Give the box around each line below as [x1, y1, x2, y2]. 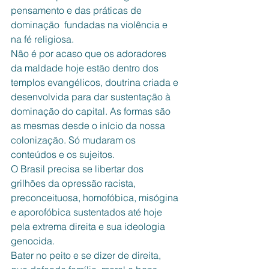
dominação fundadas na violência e [11, 19, 170, 31]
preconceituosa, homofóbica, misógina [11, 192, 181, 204]
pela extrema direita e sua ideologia [11, 220, 168, 232]
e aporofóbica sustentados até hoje [11, 206, 165, 218]
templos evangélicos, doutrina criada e [11, 76, 181, 88]
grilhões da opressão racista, [11, 177, 138, 189]
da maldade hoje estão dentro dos [11, 62, 161, 74]
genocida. [11, 235, 57, 247]
